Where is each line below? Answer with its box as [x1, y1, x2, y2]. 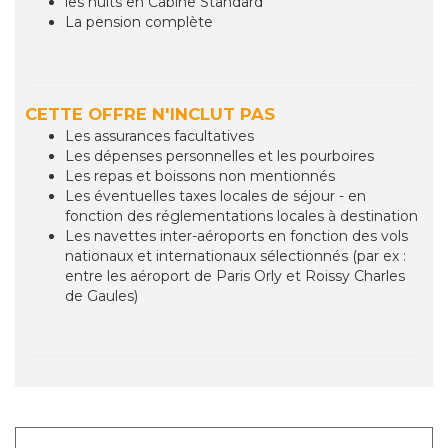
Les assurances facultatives [65, 127, 254, 146]
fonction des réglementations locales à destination [65, 207, 418, 226]
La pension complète [65, 13, 213, 32]
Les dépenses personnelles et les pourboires [65, 147, 374, 166]
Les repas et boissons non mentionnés [65, 167, 335, 186]
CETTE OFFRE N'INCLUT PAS [25, 104, 275, 125]
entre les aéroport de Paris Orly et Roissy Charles [65, 267, 405, 286]
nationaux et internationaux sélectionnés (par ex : [65, 247, 406, 266]
